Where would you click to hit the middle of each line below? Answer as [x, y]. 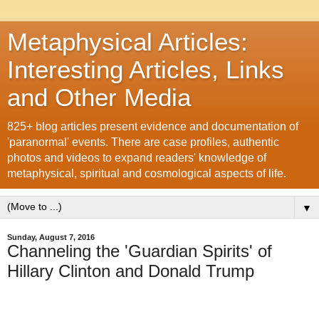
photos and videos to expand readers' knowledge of [137, 158]
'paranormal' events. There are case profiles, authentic [143, 142]
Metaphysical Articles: [127, 42]
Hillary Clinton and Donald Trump [131, 271]
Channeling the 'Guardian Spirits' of [140, 251]
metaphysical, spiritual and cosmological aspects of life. [147, 173]
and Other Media [99, 98]
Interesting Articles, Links [146, 70]
